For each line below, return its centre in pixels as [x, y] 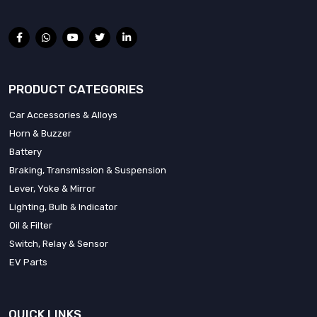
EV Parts [28, 263]
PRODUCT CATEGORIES [76, 90]
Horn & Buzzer [40, 134]
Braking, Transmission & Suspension [88, 171]
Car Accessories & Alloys [63, 115]
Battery [25, 152]
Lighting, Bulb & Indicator [63, 207]
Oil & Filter [31, 226]
